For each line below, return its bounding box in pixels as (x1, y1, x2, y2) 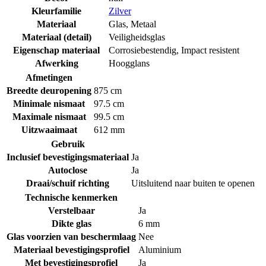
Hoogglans (109, 58, 150, 68)
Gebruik (50, 138, 85, 149)
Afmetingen (26, 72, 72, 83)
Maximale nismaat (12, 111, 86, 122)
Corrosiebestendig (109, 45, 176, 55)
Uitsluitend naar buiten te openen (131, 178, 255, 188)
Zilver (109, 5, 131, 16)
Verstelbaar (47, 205, 95, 216)
